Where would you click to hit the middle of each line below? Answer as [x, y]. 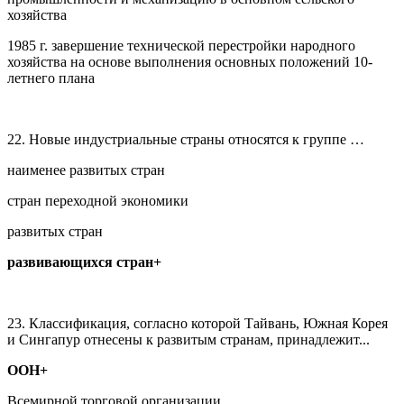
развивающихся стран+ [84, 262]
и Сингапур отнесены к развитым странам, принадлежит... [188, 339]
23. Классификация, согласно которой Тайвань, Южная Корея [197, 323]
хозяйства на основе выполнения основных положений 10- [190, 61]
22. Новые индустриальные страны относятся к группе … [186, 139]
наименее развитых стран [86, 170]
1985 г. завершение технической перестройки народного [181, 45]
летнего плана [51, 78]
